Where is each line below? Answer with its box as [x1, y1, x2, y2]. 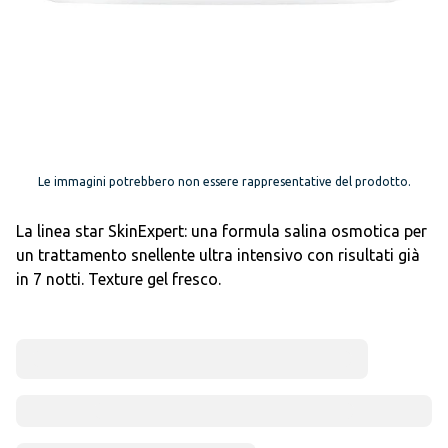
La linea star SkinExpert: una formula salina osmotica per [16, 222, 427, 240]
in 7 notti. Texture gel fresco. [16, 270, 221, 288]
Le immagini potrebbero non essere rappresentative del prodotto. [37, 175, 411, 188]
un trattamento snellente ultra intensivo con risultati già [16, 246, 420, 264]
